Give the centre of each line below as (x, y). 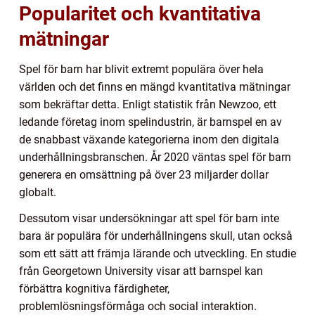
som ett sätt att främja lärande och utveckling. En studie (157, 253)
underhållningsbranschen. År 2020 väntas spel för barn (155, 157)
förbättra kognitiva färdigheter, (94, 288)
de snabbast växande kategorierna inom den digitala (149, 139)
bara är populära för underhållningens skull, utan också (156, 236)
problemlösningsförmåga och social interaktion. (138, 306)
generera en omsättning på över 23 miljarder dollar (144, 174)
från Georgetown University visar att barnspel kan (141, 271)
